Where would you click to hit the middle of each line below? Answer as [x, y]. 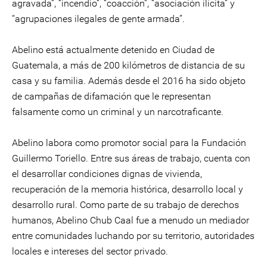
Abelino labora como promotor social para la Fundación [129, 143]
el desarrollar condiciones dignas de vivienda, [107, 174]
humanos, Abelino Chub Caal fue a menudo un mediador [131, 220]
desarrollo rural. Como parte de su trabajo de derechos [125, 205]
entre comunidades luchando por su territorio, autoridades [133, 236]
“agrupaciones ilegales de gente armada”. [98, 19]
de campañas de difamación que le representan [111, 96]
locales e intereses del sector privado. [90, 251]
